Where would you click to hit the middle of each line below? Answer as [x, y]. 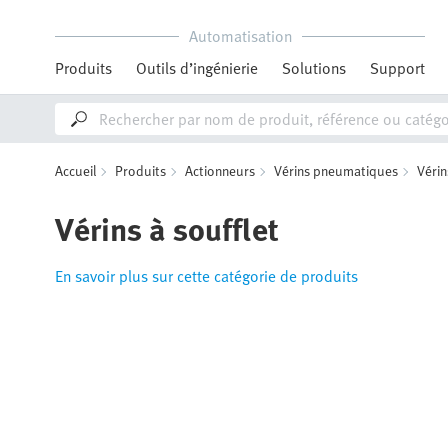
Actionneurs [220, 170]
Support [397, 68]
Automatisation [240, 36]
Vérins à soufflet [167, 228]
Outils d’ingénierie [197, 68]
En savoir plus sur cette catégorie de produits [206, 276]
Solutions [314, 68]
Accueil [75, 170]
